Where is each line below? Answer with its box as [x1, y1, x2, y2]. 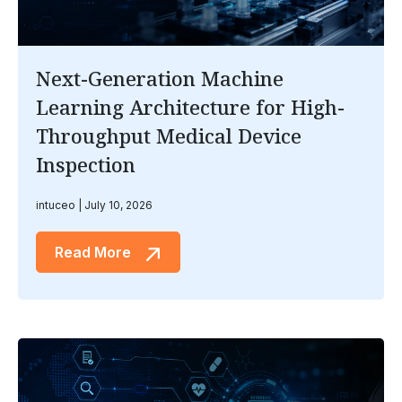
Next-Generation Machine [36, 65, 284, 92]
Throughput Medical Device [36, 122, 301, 150]
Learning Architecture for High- [36, 93, 345, 121]
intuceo [36, 198, 78, 213]
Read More [55, 243, 135, 262]
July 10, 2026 [82, 198, 153, 213]
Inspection [36, 151, 135, 179]
